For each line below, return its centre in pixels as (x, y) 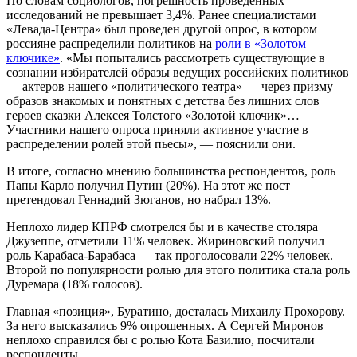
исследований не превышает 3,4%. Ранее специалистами (161, 14)
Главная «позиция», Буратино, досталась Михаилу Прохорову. (176, 311)
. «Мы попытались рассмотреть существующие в (192, 57)
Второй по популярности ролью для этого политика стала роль (178, 269)
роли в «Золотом (261, 43)
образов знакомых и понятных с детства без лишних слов (163, 100)
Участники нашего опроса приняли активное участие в (157, 129)
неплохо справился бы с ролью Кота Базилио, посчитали (161, 339)
